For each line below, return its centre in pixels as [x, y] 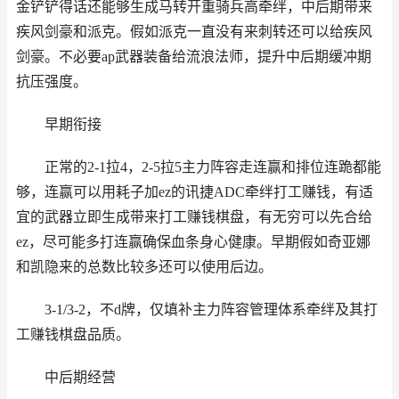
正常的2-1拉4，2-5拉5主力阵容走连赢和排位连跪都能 [212, 167]
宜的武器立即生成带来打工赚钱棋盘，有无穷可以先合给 [194, 217]
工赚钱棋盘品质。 [73, 334]
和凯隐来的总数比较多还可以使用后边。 [144, 267]
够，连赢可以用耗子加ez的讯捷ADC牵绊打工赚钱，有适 [195, 192]
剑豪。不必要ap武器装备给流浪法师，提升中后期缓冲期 [194, 57]
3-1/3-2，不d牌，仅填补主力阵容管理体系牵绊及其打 [211, 309]
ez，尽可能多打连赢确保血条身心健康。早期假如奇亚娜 [193, 242]
